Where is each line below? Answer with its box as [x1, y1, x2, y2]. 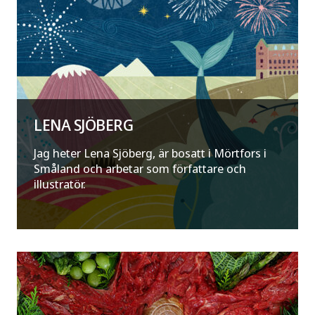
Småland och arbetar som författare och [34, 160, 246, 177]
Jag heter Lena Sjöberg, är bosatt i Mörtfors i [34, 145, 266, 162]
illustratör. [34, 176, 91, 193]
